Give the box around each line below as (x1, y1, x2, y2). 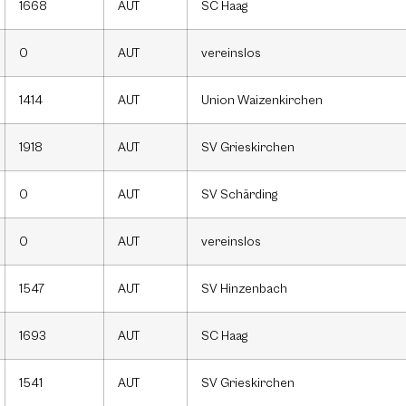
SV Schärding (201, 187, 277, 203)
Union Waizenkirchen (201, 92, 323, 109)
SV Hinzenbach (201, 281, 287, 297)
